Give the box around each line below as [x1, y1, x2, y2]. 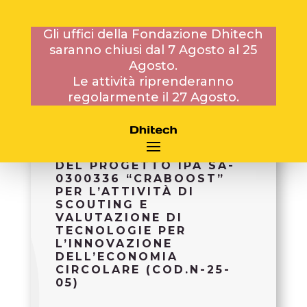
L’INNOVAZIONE [55, 237, 173, 251]
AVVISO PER [55, 120, 146, 134]
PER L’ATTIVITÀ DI [55, 185, 195, 199]
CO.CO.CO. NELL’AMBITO [55, 146, 242, 160]
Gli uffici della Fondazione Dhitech [43, 26, 264, 42]
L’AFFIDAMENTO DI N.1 [55, 133, 225, 147]
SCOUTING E [55, 198, 149, 212]
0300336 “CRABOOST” [55, 172, 225, 186]
